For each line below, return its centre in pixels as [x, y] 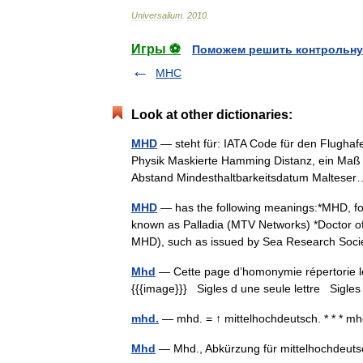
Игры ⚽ [156, 49]
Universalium [157, 15]
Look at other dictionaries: [212, 115]
